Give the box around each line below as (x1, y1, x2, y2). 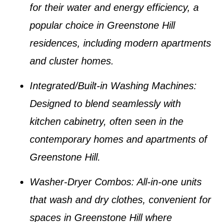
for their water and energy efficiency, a (30, 1, 199, 13)
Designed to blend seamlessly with (30, 98, 181, 109)
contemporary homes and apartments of (30, 133, 207, 145)
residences (30, 37, 77, 49)
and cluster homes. (30, 55, 114, 66)
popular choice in (30, 19, 107, 31)
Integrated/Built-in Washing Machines (30, 80, 194, 91)
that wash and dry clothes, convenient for (30, 194, 211, 206)
